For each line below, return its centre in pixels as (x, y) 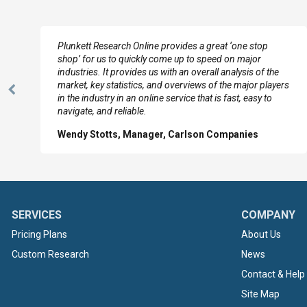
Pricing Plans (39, 234)
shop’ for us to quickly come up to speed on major (159, 59)
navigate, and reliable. (102, 111)
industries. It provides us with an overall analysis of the (168, 72)
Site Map (260, 294)
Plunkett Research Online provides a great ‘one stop (163, 46)
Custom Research (50, 254)
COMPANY (268, 215)
